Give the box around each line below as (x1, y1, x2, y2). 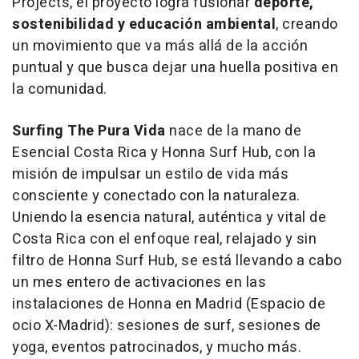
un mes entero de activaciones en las (12, 271, 266, 293)
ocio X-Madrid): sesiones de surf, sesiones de (12, 314, 321, 337)
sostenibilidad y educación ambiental (12, 13, 276, 35)
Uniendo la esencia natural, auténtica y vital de (12, 206, 326, 228)
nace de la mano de (165, 119, 301, 142)
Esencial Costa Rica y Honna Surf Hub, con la (12, 141, 316, 163)
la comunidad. (12, 78, 107, 100)
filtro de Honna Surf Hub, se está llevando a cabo (12, 249, 342, 272)
